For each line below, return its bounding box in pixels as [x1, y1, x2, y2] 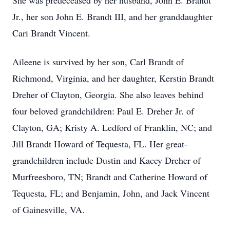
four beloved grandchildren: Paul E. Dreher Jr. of [12, 105, 194, 117]
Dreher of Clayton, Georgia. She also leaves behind [12, 88, 203, 101]
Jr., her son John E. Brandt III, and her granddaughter [12, 10, 213, 23]
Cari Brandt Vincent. [12, 27, 90, 39]
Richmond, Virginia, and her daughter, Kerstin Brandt [12, 72, 214, 84]
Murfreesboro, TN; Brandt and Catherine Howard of [12, 170, 207, 183]
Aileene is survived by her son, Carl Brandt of [12, 55, 184, 68]
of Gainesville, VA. [12, 203, 85, 216]
